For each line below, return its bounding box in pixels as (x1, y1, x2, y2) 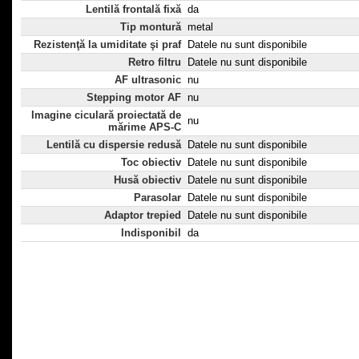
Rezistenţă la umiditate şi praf (34, 38, 181, 51)
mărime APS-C (108, 121, 181, 134)
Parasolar (134, 192, 181, 204)
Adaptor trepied (104, 209, 181, 222)
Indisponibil (121, 227, 181, 240)
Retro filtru (128, 56, 181, 69)
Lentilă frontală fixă (86, 3, 181, 16)
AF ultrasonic (115, 74, 181, 87)
